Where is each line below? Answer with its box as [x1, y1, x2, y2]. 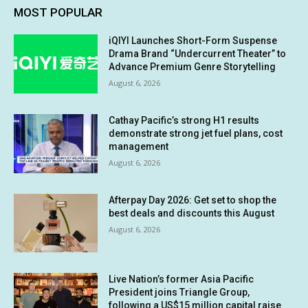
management [109, 141, 169, 153]
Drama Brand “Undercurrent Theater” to [109, 48, 287, 60]
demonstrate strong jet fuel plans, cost [109, 128, 283, 140]
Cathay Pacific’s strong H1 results [109, 115, 260, 126]
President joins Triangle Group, [109, 287, 250, 298]
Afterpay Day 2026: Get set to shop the [109, 194, 277, 206]
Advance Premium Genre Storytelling [109, 61, 276, 73]
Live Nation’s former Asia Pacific [109, 274, 254, 285]
